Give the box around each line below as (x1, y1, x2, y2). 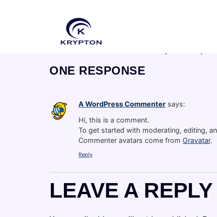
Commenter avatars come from (78, 136, 183, 144)
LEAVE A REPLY (49, 178, 213, 202)
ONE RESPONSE (49, 64, 145, 77)
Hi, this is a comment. (78, 115, 149, 124)
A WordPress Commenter (78, 100, 166, 108)
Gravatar (183, 136, 210, 144)
